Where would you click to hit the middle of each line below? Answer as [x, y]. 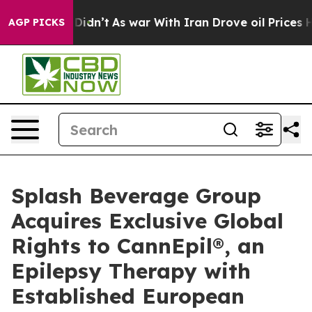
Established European [128, 296]
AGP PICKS [37, 22]
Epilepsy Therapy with [131, 271]
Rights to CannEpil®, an [138, 246]
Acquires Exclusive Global [147, 221]
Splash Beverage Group [136, 196]
